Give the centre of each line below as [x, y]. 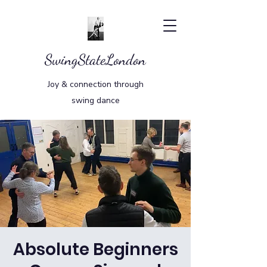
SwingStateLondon [95, 60]
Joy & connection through [95, 84]
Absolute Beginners [95, 249]
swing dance [95, 100]
